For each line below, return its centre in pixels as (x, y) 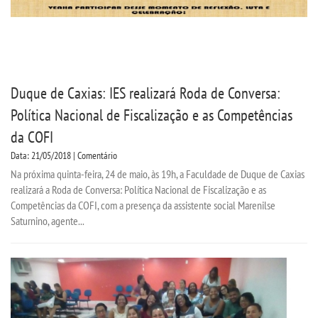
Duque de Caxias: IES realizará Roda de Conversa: (146, 93)
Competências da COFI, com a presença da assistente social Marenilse (143, 205)
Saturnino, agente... (48, 220)
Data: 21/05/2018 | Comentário (64, 155)
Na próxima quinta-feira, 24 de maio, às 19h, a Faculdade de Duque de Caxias (158, 174)
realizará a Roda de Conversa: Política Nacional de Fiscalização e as (138, 189)
